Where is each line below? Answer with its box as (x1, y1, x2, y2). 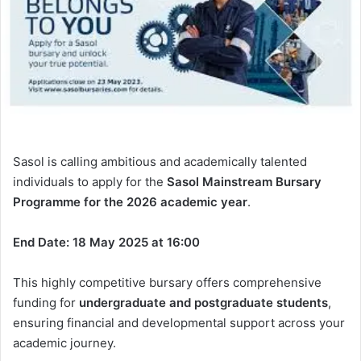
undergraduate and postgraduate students (79, 294, 328, 310)
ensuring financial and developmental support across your (13, 314, 345, 330)
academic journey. (13, 334, 116, 351)
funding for (13, 294, 79, 310)
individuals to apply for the (13, 173, 167, 189)
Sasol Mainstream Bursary (167, 173, 322, 189)
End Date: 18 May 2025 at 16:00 (13, 234, 200, 250)
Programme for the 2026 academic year (13, 193, 247, 210)
